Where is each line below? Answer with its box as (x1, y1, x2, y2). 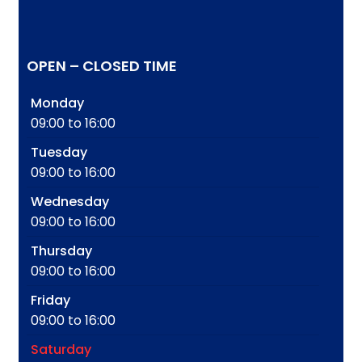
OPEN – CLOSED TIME (27, 55, 177, 76)
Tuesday (31, 142, 87, 162)
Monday (31, 93, 84, 112)
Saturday (31, 339, 91, 359)
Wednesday (31, 192, 109, 211)
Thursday (31, 241, 92, 260)
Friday (31, 290, 70, 309)
